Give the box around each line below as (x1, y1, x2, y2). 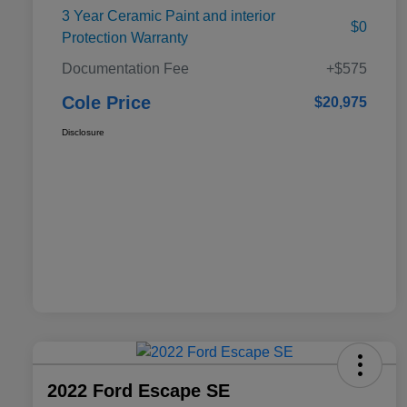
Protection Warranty (62, 29, 188, 45)
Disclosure (62, 126, 104, 137)
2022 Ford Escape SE (47, 380, 230, 401)
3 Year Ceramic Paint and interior (62, 7, 275, 24)
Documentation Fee (62, 60, 189, 76)
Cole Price (62, 92, 151, 113)
